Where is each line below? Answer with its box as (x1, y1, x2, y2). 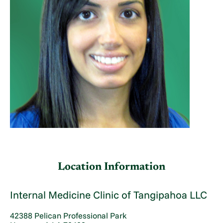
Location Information (58, 161, 165, 173)
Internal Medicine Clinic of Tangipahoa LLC (10, 188, 208, 202)
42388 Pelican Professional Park (10, 210, 127, 221)
